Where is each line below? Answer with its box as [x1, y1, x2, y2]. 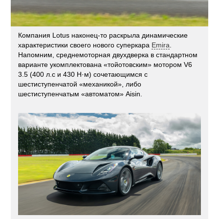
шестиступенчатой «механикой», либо [18, 80, 142, 88]
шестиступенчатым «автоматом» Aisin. [18, 89, 143, 98]
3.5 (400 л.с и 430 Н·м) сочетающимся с [18, 70, 148, 78]
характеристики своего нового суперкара [18, 41, 152, 49]
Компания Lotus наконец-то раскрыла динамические [18, 31, 188, 39]
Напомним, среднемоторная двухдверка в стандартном [18, 50, 198, 59]
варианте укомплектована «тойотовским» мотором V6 [18, 60, 193, 68]
